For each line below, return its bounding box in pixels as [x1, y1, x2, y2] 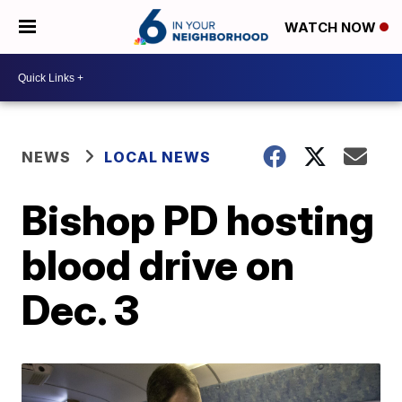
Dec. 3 [22, 284, 140, 335]
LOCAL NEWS [104, 148, 212, 166]
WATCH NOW [284, 19, 380, 37]
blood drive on [22, 240, 295, 290]
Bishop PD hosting [22, 195, 375, 245]
